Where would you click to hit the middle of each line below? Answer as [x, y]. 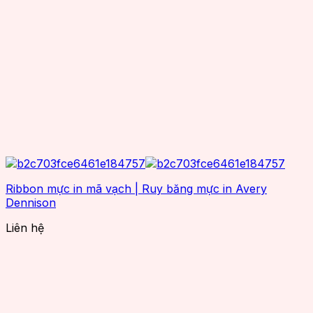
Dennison [31, 202]
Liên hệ [25, 227]
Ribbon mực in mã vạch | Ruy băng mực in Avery [136, 188]
